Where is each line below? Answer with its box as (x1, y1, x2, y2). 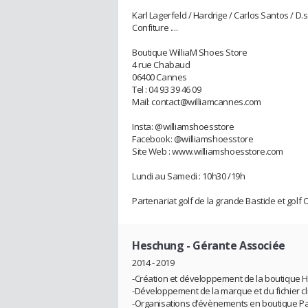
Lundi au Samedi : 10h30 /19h (132, 169, 245, 182)
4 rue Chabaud (132, 58, 190, 71)
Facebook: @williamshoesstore (132, 132, 254, 145)
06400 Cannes (132, 70, 187, 83)
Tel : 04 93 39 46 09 (132, 82, 201, 96)
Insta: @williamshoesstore (132, 120, 234, 133)
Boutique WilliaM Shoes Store (132, 45, 247, 58)
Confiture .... (132, 21, 178, 34)
